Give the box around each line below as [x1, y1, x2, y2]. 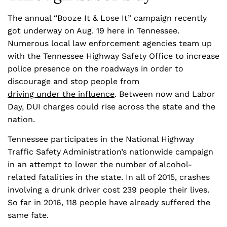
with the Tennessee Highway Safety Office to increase [8, 51, 219, 61]
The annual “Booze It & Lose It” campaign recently [8, 13, 207, 23]
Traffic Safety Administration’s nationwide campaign [8, 147, 213, 157]
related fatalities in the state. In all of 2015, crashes [8, 172, 210, 182]
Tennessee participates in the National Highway [8, 134, 194, 144]
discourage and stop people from [8, 77, 139, 86]
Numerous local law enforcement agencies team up [8, 39, 212, 48]
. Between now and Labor [115, 89, 215, 99]
